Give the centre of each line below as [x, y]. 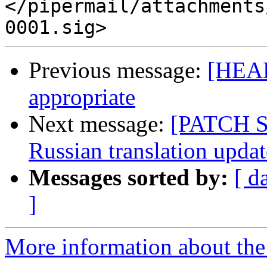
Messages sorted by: [128, 178]
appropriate [82, 97]
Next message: [100, 124]
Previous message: [118, 70]
